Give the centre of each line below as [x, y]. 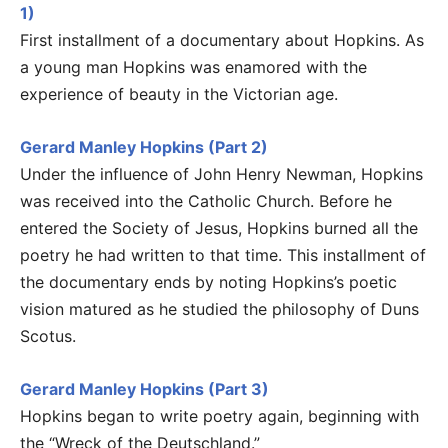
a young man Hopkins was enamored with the [193, 66]
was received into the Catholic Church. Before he [206, 200]
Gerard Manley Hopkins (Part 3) [144, 388]
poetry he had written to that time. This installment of [223, 254]
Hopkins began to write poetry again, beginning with [219, 415]
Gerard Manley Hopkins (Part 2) [144, 146]
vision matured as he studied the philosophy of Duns [219, 308]
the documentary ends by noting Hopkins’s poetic [208, 281]
